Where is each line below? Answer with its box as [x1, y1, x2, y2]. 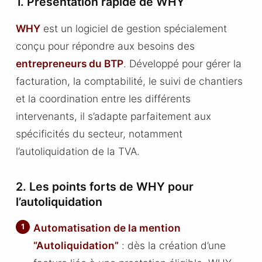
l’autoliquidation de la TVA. [15, 144, 140, 157]
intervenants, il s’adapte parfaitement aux [15, 109, 211, 122]
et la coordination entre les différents [15, 92, 191, 105]
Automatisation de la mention [33, 222, 181, 235]
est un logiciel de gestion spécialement [40, 22, 227, 35]
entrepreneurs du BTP [15, 57, 123, 70]
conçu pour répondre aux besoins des [15, 39, 195, 52]
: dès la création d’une [119, 239, 226, 252]
